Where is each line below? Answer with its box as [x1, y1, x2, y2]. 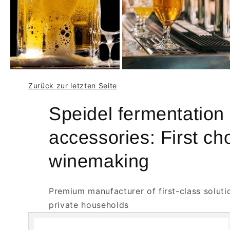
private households [49, 200, 129, 210]
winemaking [49, 150, 150, 172]
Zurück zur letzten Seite [28, 81, 117, 90]
